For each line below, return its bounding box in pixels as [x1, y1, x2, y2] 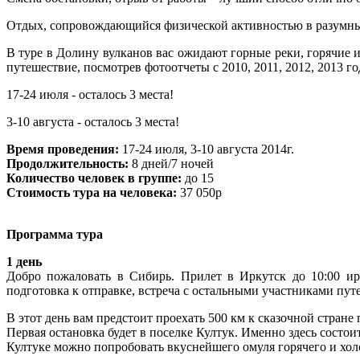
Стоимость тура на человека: [6, 185, 177, 199]
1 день [6, 254, 42, 268]
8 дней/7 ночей [129, 156, 214, 170]
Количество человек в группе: [6, 170, 182, 185]
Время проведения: [6, 141, 122, 156]
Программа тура [6, 227, 103, 241]
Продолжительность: [6, 156, 129, 170]
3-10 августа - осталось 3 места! [6, 114, 179, 129]
